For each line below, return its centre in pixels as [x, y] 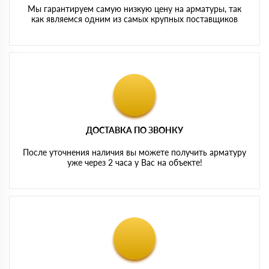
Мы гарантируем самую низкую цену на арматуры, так [134, 8]
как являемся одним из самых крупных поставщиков [134, 19]
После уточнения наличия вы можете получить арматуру [134, 152]
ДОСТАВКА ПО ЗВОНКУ [134, 130]
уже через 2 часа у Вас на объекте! [134, 162]
